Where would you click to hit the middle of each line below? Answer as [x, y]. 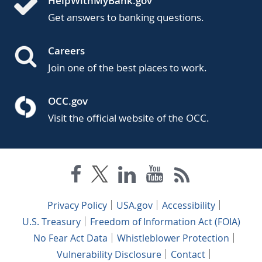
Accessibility [188, 205]
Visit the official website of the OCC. [129, 118]
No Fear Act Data [70, 238]
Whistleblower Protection [173, 238]
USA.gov [134, 205]
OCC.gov [68, 101]
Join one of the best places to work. [127, 67]
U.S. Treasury [51, 221]
